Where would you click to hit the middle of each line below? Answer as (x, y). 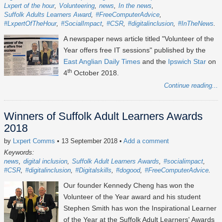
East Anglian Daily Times (102, 62)
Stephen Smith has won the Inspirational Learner (140, 208)
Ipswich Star (187, 62)
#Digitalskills (93, 170)
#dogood (128, 170)
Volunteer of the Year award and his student (132, 197)
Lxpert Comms (34, 141)
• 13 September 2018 (87, 141)
